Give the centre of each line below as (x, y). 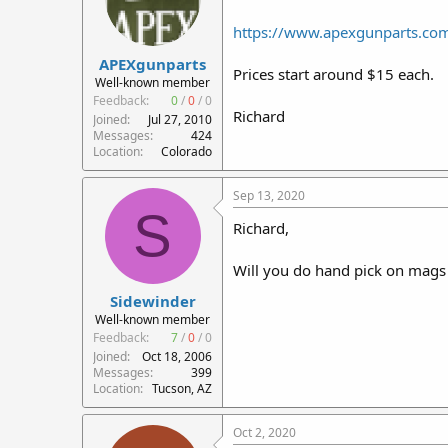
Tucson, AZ (182, 388)
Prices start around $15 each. (333, 74)
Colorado (186, 151)
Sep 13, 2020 (269, 195)
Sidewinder (152, 301)
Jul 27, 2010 (180, 119)
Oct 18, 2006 (177, 356)
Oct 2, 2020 (264, 432)
